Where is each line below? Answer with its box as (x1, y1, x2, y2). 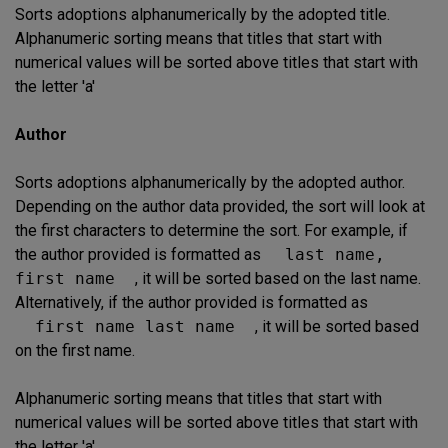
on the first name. (15, 340, 135, 360)
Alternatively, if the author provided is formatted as (15, 292, 368, 312)
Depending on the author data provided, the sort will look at (15, 196, 425, 216)
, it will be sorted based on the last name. (135, 268, 421, 288)
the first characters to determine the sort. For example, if (15, 220, 408, 240)
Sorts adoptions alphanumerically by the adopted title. (15, 4, 390, 24)
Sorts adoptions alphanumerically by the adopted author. (15, 172, 405, 192)
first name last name (35, 316, 235, 336)
